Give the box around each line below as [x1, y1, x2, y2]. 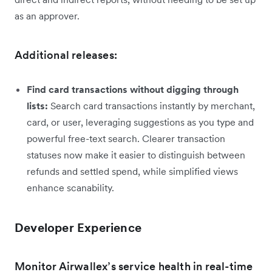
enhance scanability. [27, 182, 114, 194]
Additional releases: [15, 48, 117, 63]
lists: [27, 100, 50, 112]
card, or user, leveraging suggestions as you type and [27, 116, 254, 129]
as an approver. [15, 10, 80, 22]
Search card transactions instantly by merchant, [50, 100, 255, 112]
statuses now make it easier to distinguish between [27, 149, 245, 161]
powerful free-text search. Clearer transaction [27, 132, 225, 145]
